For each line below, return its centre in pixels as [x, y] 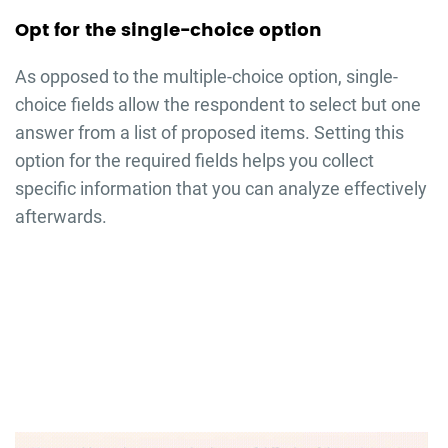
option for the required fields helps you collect [194, 161]
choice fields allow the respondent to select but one [217, 105]
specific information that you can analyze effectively [220, 189]
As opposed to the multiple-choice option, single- [206, 77]
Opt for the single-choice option [168, 31]
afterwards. [60, 217]
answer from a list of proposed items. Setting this [209, 133]
